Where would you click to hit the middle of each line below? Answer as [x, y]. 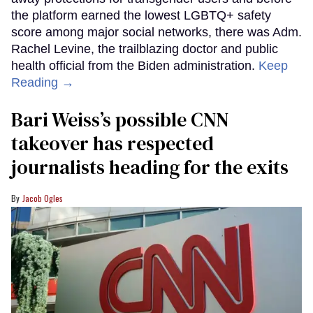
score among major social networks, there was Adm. [156, 32]
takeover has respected [112, 143]
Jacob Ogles [43, 198]
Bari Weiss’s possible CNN [120, 119]
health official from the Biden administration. [135, 65]
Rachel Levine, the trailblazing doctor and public [145, 49]
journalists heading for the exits [150, 167]
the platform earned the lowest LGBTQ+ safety [141, 15]
